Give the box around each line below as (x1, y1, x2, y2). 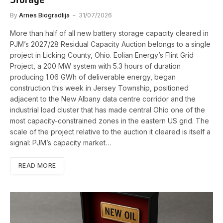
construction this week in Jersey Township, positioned (10, 83, 189, 92)
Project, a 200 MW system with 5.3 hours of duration (10, 61, 181, 70)
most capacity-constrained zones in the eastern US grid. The (10, 116, 209, 125)
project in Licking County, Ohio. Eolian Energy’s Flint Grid (10, 50, 194, 59)
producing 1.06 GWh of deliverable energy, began (10, 72, 176, 81)
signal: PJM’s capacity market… (10, 138, 111, 147)
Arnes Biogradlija (19, 11, 70, 19)
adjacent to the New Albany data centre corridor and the (10, 94, 196, 103)
